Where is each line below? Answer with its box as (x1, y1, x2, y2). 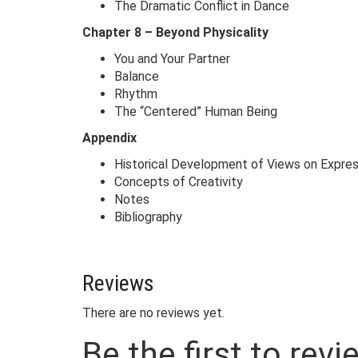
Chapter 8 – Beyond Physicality (82, 25, 268, 40)
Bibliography (114, 209, 182, 225)
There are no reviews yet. (82, 305, 225, 320)
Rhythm (114, 86, 157, 101)
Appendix (82, 130, 137, 145)
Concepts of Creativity (114, 174, 243, 189)
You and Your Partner (114, 51, 230, 66)
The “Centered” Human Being (114, 104, 277, 119)
